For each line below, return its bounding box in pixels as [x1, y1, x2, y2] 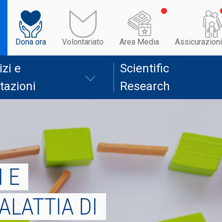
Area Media [119, 37, 159, 47]
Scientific [120, 61, 169, 75]
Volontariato [62, 37, 104, 47]
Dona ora [15, 37, 46, 47]
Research [120, 79, 170, 93]
